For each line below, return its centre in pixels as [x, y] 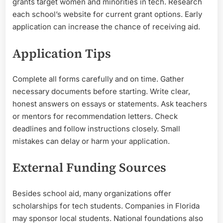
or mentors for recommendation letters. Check [95, 116]
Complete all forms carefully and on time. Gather [98, 79]
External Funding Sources [89, 167]
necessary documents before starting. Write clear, [101, 91]
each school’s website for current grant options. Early [107, 14]
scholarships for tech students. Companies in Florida [106, 206]
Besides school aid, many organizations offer [92, 193]
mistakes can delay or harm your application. [91, 141]
